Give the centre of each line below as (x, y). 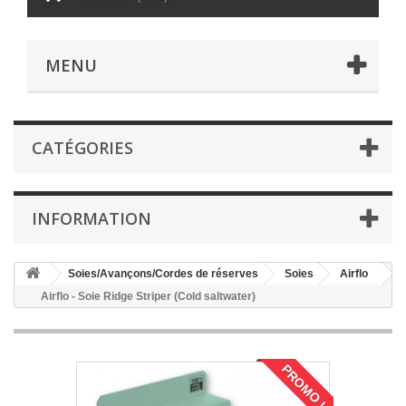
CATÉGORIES (82, 148)
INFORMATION (92, 219)
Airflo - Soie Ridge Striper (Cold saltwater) (148, 297)
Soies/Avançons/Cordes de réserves (163, 274)
